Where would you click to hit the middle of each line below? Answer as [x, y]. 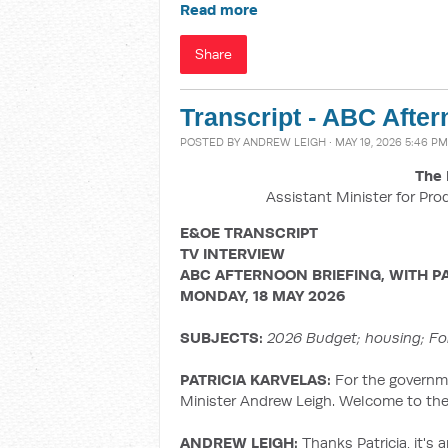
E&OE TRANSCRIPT [249, 232]
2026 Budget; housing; [346, 337]
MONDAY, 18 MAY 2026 [262, 295]
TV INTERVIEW [232, 253]
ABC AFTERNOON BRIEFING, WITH [306, 274]
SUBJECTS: [223, 337]
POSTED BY [211, 142]
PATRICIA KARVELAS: [257, 379]
